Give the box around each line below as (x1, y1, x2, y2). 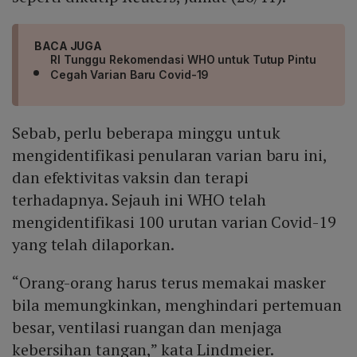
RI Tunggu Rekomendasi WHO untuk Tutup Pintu (50, 53, 316, 67)
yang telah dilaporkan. (12, 233, 175, 256)
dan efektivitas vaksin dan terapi (12, 167, 249, 189)
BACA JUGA (34, 39, 103, 53)
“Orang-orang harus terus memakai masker (12, 272, 327, 294)
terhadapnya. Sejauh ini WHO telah (12, 189, 266, 211)
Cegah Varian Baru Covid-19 (50, 68, 210, 82)
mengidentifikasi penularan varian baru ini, (12, 144, 327, 167)
